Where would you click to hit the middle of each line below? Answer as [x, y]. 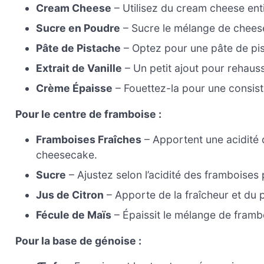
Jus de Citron [70, 195]
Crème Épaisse [75, 88]
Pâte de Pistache [79, 48]
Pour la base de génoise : [78, 240]
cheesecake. [67, 155]
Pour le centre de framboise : [88, 114]
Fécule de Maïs [74, 215]
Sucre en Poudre [78, 28]
